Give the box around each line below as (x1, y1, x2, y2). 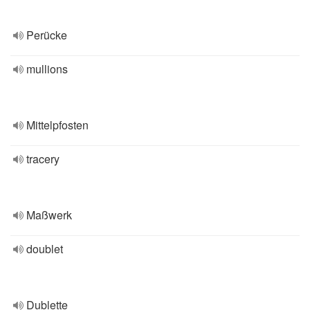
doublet (26, 241, 63, 257)
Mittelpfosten (26, 117, 89, 133)
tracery (26, 151, 60, 167)
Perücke (26, 27, 67, 43)
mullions (26, 61, 68, 77)
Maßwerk (26, 207, 72, 223)
